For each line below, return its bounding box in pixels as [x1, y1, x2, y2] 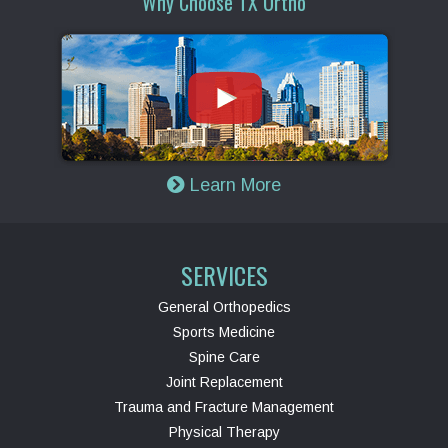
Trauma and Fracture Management [114, 399, 334, 416]
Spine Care [188, 349, 260, 366]
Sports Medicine [173, 324, 275, 341]
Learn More [185, 175, 281, 196]
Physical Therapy [168, 424, 280, 441]
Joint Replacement [165, 374, 283, 391]
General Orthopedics [157, 299, 291, 316]
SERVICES [180, 257, 268, 294]
